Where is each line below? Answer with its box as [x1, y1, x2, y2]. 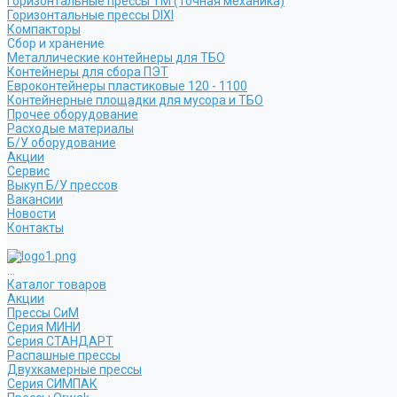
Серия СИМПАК [7, 377, 97, 391]
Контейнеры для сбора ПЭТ [7, 65, 168, 79]
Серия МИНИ [7, 320, 81, 334]
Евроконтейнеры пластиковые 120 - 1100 [7, 79, 247, 93]
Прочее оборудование [7, 107, 138, 121]
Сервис [7, 164, 50, 178]
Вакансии [7, 192, 63, 206]
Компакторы [7, 22, 81, 36]
